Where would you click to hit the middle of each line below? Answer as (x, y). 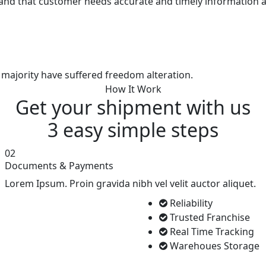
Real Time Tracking (211, 232)
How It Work (133, 89)
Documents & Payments (59, 166)
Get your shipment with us (133, 107)
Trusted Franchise (209, 217)
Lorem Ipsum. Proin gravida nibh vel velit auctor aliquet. (130, 183)
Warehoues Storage (213, 246)
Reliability (190, 203)
